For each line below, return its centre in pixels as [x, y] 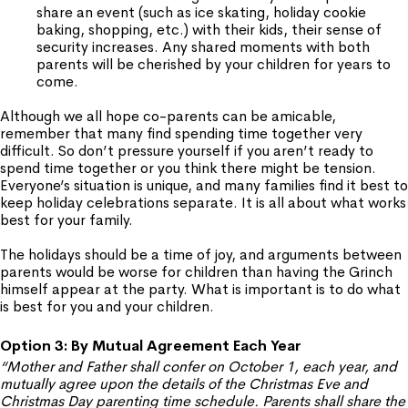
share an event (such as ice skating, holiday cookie [201, 12]
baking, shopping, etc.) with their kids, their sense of [209, 30]
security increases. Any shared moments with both [203, 47]
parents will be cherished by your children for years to [214, 64]
